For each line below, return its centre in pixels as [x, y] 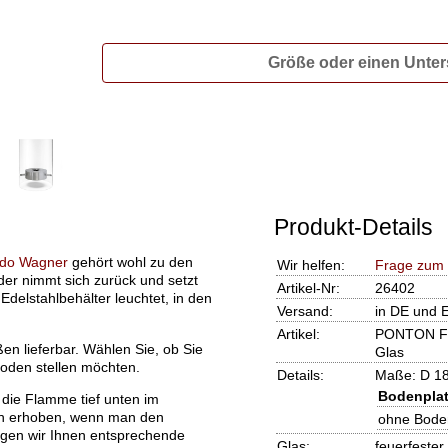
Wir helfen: [310, 265]
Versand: [304, 311]
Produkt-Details [353, 227]
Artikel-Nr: [308, 288]
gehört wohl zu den [130, 262]
